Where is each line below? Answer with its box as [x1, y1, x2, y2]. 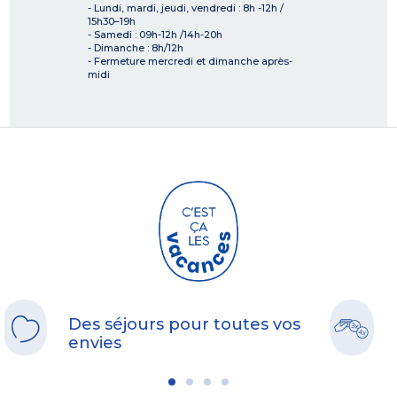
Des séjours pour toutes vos [68, 315, 300, 335]
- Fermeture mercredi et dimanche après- [88, 55, 292, 68]
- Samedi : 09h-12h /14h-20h [88, 28, 222, 42]
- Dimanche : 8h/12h [88, 42, 183, 55]
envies [68, 333, 121, 354]
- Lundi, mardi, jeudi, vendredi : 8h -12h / [88, 2, 284, 15]
